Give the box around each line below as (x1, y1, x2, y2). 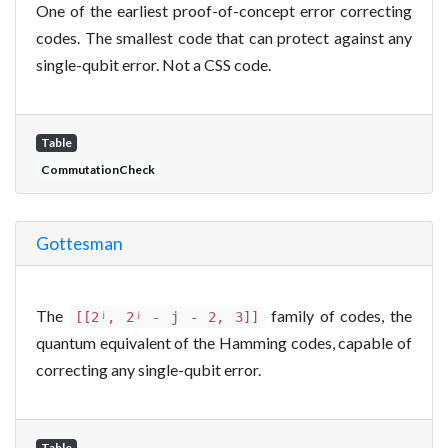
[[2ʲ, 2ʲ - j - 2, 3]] (75, 308, 259, 325)
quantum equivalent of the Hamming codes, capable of (36, 332, 412, 352)
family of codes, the (265, 305, 412, 325)
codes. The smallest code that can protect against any (36, 27, 412, 47)
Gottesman (36, 232, 123, 254)
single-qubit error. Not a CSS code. (36, 54, 271, 74)
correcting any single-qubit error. (36, 359, 261, 379)
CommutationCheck (40, 161, 155, 177)
